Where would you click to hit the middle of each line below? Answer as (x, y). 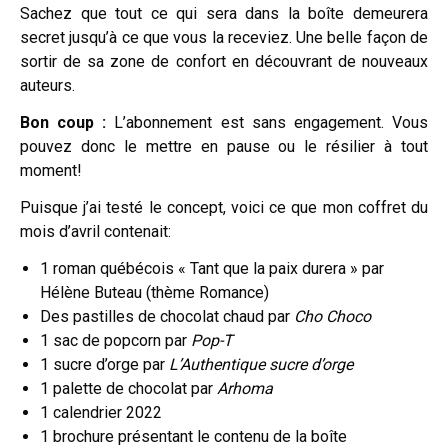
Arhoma (245, 388)
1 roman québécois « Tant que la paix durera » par (212, 268)
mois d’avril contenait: (95, 231)
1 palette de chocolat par (128, 388)
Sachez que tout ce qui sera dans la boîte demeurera (224, 13)
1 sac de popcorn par (115, 340)
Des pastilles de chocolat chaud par (167, 316)
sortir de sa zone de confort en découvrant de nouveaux (224, 61)
